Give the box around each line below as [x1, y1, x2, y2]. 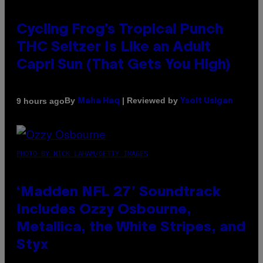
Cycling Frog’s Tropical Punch [16, 23, 223, 37]
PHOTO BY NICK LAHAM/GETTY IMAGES [16, 150, 148, 159]
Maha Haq [77, 97, 120, 106]
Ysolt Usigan [180, 97, 233, 106]
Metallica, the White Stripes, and [16, 221, 245, 235]
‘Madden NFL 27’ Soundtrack [16, 186, 221, 200]
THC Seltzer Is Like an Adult [16, 41, 211, 55]
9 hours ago [16, 96, 65, 106]
